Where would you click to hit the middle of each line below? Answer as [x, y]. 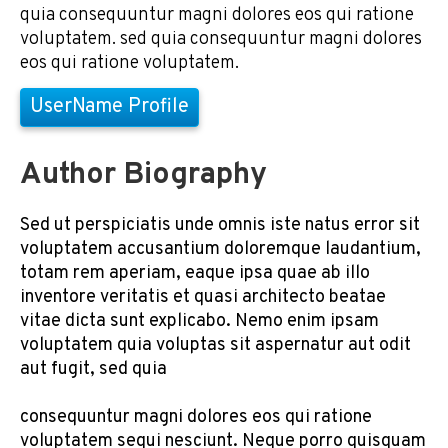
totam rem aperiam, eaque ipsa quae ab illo [195, 274]
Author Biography [143, 176]
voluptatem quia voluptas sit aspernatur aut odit [215, 346]
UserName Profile [109, 107]
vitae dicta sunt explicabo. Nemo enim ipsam [199, 322]
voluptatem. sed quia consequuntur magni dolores [221, 40]
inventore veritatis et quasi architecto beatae [203, 298]
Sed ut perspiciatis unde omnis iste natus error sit [220, 226]
